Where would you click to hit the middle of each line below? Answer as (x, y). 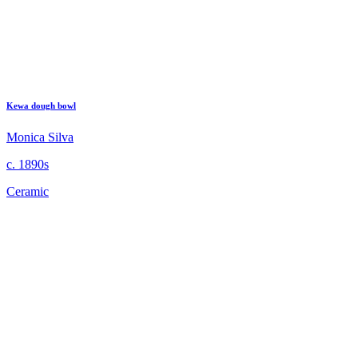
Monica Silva (40, 137)
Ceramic (28, 191)
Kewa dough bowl (41, 105)
